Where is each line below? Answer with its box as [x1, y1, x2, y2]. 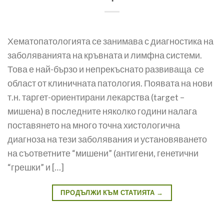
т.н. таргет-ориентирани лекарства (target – [7, 91, 184, 102]
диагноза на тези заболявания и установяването [7, 133, 207, 144]
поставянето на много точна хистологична [7, 119, 180, 130]
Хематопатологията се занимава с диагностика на [7, 35, 213, 46]
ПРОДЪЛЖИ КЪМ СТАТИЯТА [60, 188, 157, 196]
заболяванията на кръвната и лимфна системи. [7, 49, 202, 60]
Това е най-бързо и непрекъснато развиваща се [7, 63, 204, 74]
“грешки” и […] [7, 161, 64, 172]
